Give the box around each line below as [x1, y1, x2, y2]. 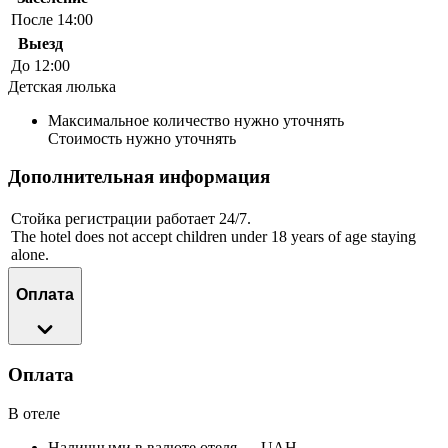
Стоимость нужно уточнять [48, 129, 236, 147]
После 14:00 [11, 10, 93, 28]
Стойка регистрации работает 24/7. [11, 210, 251, 228]
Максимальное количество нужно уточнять [48, 111, 344, 129]
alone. [11, 246, 49, 264]
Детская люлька [8, 77, 116, 95]
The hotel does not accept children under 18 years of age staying [11, 228, 416, 246]
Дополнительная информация [8, 166, 270, 188]
